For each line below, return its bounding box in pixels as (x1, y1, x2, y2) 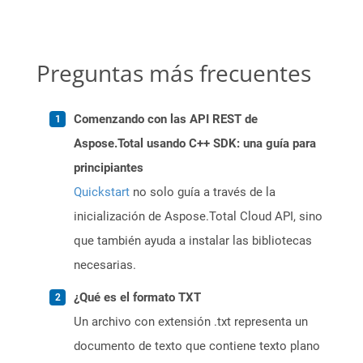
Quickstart (74, 185, 130, 200)
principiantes (74, 160, 143, 176)
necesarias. (74, 258, 136, 273)
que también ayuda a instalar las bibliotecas (74, 233, 312, 249)
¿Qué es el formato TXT (74, 290, 201, 305)
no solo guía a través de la (130, 185, 275, 200)
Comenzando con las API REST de (74, 112, 258, 127)
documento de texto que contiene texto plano (74, 339, 320, 354)
